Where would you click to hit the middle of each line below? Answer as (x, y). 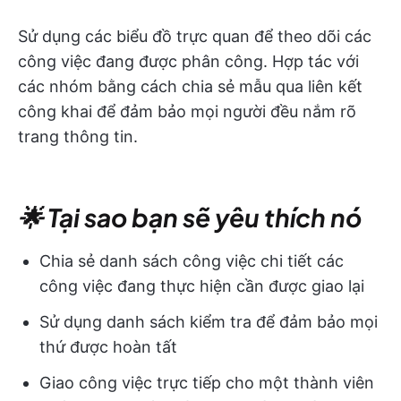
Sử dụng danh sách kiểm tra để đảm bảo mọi (209, 322)
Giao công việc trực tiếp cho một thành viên (207, 383)
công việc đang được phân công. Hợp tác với (188, 62)
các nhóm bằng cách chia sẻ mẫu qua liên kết (190, 87)
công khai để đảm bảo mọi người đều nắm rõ (187, 112)
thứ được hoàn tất (108, 347)
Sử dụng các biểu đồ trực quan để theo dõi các (195, 37)
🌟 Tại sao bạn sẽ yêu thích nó (190, 218)
